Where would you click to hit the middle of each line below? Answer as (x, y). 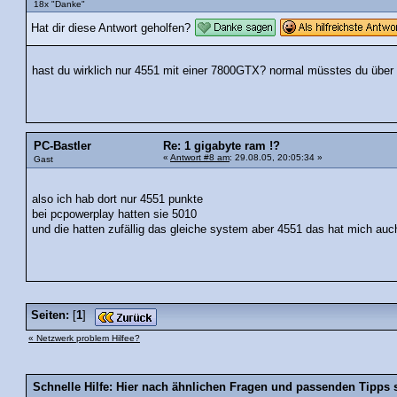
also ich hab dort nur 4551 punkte (123, 199)
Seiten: (50, 315)
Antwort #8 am (200, 158)
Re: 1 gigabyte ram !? (222, 147)
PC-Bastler (62, 147)
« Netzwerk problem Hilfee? (84, 338)
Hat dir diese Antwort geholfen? (111, 28)
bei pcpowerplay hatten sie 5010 (115, 214)
